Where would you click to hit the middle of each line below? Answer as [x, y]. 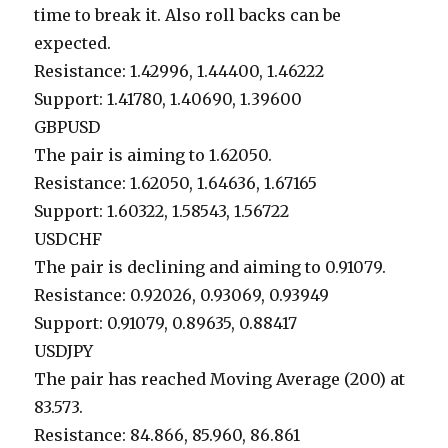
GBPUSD [67, 127]
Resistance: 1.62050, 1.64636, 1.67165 [176, 183]
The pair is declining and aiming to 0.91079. [210, 267]
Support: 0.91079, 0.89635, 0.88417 [166, 323]
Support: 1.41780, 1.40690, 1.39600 [168, 99]
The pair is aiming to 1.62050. [153, 155]
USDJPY [64, 351]
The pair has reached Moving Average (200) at [220, 379]
